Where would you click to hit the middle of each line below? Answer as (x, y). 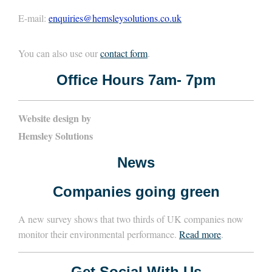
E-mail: (33, 18)
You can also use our (59, 53)
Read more (200, 234)
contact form (124, 53)
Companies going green (136, 192)
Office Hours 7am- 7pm (136, 80)
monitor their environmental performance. (99, 234)
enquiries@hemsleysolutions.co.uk (115, 18)
